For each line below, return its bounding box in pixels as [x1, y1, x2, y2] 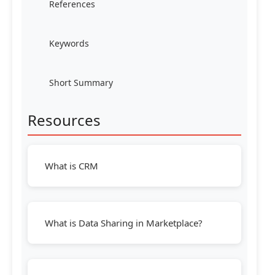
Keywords [49, 37, 89, 50]
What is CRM [45, 160, 98, 172]
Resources [28, 110, 101, 131]
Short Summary [49, 77, 113, 89]
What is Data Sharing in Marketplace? [45, 217, 203, 230]
